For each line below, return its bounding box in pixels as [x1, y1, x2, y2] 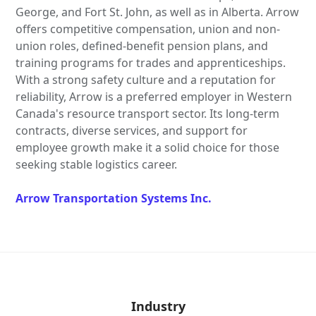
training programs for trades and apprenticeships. [16, 55, 286, 71]
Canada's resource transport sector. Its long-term [16, 106, 280, 121]
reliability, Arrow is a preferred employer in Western [16, 89, 293, 104]
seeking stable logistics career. [16, 157, 178, 172]
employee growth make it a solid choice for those [16, 140, 280, 155]
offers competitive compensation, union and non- [16, 21, 281, 37]
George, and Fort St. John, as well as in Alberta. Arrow [16, 4, 300, 20]
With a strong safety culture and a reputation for [16, 72, 276, 87]
